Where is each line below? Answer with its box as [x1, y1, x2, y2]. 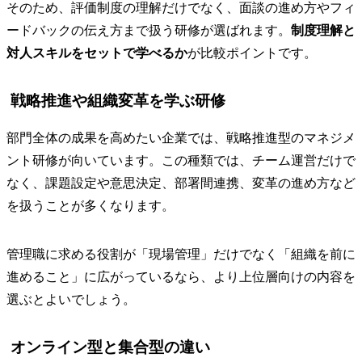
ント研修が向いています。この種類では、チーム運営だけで [6, 154, 356, 168]
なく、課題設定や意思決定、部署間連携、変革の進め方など [6, 176, 356, 191]
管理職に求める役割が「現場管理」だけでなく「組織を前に [6, 247, 356, 262]
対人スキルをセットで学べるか [6, 46, 187, 61]
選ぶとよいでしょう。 [6, 293, 136, 307]
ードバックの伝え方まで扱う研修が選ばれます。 [6, 23, 291, 38]
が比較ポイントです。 [187, 46, 317, 61]
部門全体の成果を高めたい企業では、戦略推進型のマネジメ [6, 131, 356, 145]
